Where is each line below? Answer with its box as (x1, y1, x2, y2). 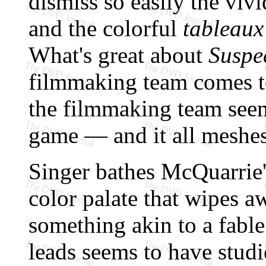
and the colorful (28, 15, 183, 42)
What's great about (28, 42, 208, 68)
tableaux (183, 15, 264, 42)
